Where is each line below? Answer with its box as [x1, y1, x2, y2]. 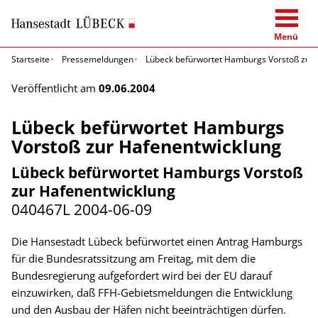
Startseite [11, 53, 50, 65]
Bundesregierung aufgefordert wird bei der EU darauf [11, 268, 272, 283]
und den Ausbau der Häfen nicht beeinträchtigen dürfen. [11, 302, 286, 317]
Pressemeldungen [62, 53, 133, 65]
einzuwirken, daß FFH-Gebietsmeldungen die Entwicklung [11, 285, 292, 300]
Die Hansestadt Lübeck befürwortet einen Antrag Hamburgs [11, 234, 302, 248]
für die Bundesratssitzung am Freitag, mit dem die [11, 251, 256, 265]
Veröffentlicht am [11, 80, 99, 95]
